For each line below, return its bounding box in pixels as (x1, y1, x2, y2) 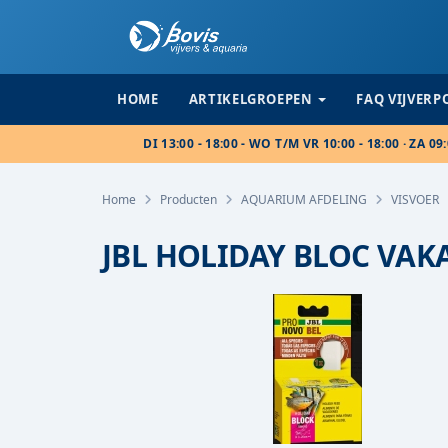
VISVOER (391, 191, 439, 208)
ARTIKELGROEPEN (188, 90, 313, 108)
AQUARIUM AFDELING (241, 191, 367, 208)
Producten (160, 191, 217, 208)
